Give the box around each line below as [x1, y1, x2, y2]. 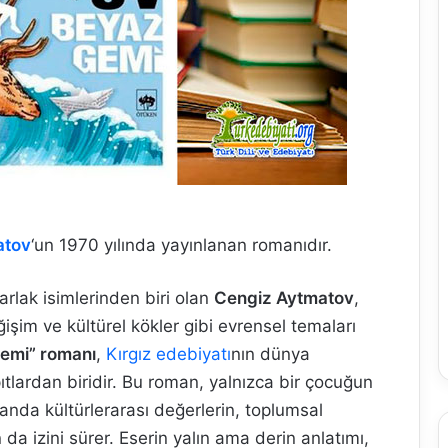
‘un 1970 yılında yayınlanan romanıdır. [31, 235, 332, 255]
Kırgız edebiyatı [106, 344, 231, 364]
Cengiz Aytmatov [214, 288, 354, 308]
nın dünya [231, 344, 310, 364]
